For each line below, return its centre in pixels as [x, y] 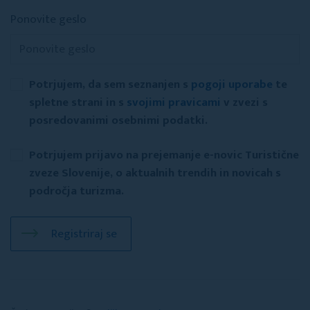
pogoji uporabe [232, 84]
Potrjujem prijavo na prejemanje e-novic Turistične [164, 155]
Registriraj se [83, 234]
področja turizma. [76, 191]
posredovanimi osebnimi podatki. [118, 120]
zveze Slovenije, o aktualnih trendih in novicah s [155, 173]
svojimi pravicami [174, 102]
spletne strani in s [78, 102]
